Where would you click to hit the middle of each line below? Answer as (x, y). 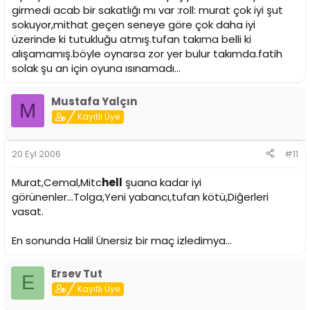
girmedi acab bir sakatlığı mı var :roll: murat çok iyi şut (147, 10)
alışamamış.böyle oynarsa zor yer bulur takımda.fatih (147, 54)
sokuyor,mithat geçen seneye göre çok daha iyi (134, 25)
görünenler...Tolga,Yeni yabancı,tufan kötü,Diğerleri (140, 197)
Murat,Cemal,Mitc (57, 182)
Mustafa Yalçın (94, 102)
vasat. (28, 211)
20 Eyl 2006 (36, 154)
